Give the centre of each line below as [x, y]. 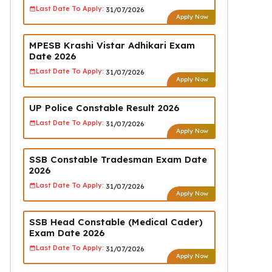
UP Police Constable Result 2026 [104, 107]
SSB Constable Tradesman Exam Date [118, 159]
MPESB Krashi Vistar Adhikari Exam [112, 45]
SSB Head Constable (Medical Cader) [116, 222]
